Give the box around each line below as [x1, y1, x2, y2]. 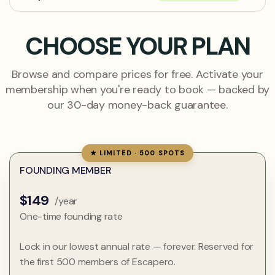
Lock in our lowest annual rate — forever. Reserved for [20, 240, 254, 254]
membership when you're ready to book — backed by [5, 82, 270, 98]
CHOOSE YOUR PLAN [25, 30, 250, 63]
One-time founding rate [20, 210, 123, 223]
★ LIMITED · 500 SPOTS [90, 149, 185, 158]
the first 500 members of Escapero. [20, 255, 176, 269]
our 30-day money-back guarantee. [47, 98, 228, 113]
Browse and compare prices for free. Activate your [12, 67, 263, 82]
